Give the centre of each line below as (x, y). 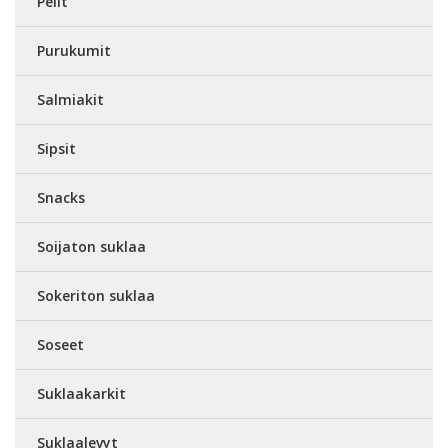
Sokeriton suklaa (96, 296)
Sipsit (56, 149)
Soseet (60, 345)
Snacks (61, 198)
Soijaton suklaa (91, 247)
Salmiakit (70, 100)
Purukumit (74, 51)
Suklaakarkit (81, 394)
